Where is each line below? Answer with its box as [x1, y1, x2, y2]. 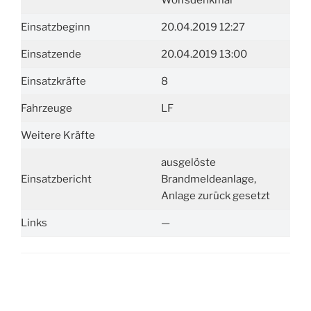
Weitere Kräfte [21, 129, 95, 142]
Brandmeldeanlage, [160, 173, 256, 185]
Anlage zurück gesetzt [160, 190, 270, 202]
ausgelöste [160, 156, 216, 169]
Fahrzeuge [21, 102, 72, 115]
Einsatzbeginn [21, 21, 90, 33]
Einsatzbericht [21, 173, 92, 185]
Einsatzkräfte [21, 75, 86, 87]
